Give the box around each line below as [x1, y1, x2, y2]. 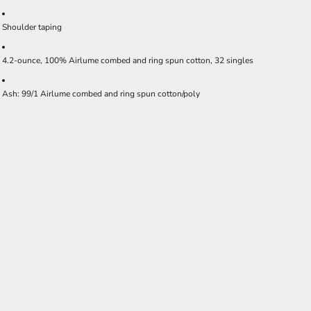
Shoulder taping [2, 22, 62, 33]
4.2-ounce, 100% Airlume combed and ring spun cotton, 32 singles [2, 55, 253, 66]
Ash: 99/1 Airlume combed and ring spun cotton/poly [2, 88, 200, 99]
